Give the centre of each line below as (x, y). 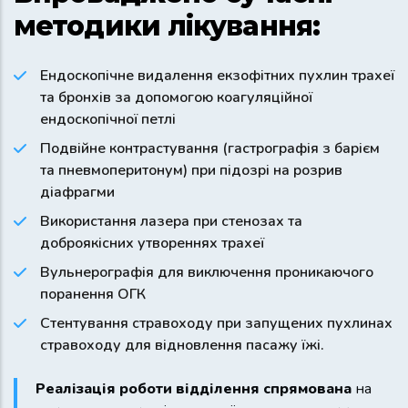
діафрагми (77, 193)
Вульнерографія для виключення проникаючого (207, 273)
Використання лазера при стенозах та (171, 222)
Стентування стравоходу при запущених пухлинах (216, 324)
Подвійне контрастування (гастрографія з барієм (210, 149)
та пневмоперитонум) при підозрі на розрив (191, 171)
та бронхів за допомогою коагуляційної (176, 98)
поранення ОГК (93, 295)
